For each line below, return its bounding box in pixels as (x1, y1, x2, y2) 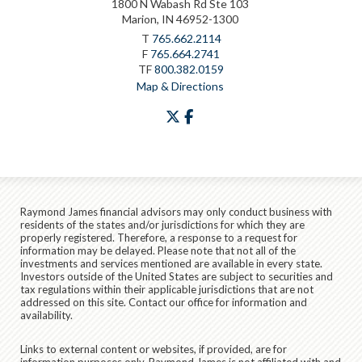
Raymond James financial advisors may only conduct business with (20, 204, 332, 218)
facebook (196, 107, 250, 123)
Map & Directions (136, 78, 224, 93)
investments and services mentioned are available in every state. (20, 256, 322, 270)
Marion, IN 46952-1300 (121, 11, 238, 26)
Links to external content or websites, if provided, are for (20, 342, 287, 356)
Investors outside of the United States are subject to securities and (20, 269, 333, 283)
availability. (20, 308, 73, 322)
